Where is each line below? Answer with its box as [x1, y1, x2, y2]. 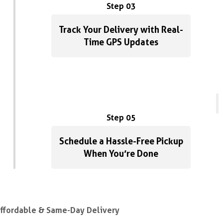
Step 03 [107, 1, 136, 11]
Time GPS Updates [84, 36, 158, 47]
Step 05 [107, 112, 136, 122]
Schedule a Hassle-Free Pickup [59, 135, 183, 146]
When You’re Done [84, 148, 158, 159]
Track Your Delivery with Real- [59, 24, 183, 35]
